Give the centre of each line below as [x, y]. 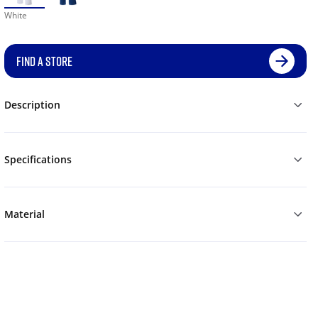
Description [32, 105]
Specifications [38, 160]
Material [24, 214]
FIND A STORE [44, 61]
